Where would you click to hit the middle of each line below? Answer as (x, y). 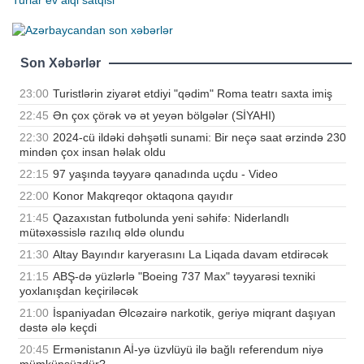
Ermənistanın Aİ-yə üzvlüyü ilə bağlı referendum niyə (188, 350)
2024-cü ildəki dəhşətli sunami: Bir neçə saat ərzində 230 (199, 138)
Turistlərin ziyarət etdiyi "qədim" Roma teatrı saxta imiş (193, 94)
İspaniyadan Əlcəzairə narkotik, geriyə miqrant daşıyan (194, 313)
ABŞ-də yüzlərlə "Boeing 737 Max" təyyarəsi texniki (184, 277)
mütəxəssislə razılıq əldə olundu (102, 233)
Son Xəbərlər (61, 63)
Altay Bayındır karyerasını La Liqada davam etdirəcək (191, 255)
